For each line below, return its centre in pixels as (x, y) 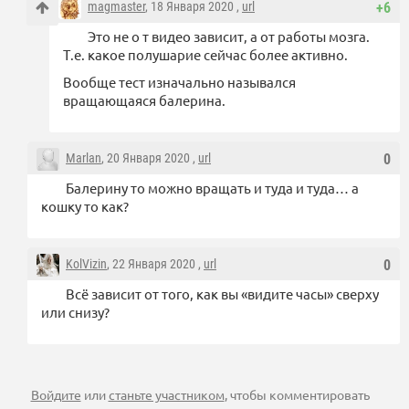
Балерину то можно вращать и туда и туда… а (212, 188)
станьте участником (166, 395)
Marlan (84, 158)
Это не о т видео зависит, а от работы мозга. (229, 37)
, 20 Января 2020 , (150, 158)
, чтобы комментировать (297, 395)
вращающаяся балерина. (144, 100)
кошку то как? (85, 206)
